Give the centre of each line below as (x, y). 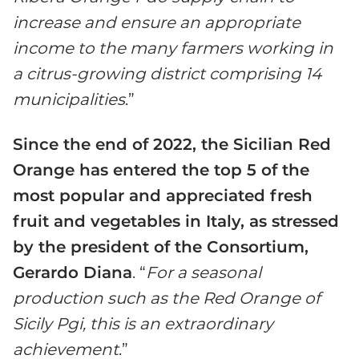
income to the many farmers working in (173, 48)
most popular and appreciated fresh (163, 196)
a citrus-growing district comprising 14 (167, 74)
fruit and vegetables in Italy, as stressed (176, 222)
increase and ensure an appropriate (157, 23)
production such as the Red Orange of (167, 298)
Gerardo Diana (73, 273)
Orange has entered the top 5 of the (161, 170)
